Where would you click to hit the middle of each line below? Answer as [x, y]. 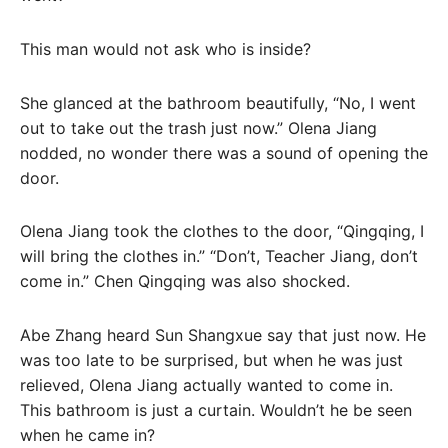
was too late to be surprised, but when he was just [211, 360]
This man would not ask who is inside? [165, 48]
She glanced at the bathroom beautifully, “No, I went [218, 102]
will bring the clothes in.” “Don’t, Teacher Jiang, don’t [219, 256]
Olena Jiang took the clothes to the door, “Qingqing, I [222, 231]
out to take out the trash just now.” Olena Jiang [198, 127]
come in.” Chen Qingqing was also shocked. [185, 281]
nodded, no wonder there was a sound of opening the [224, 152]
